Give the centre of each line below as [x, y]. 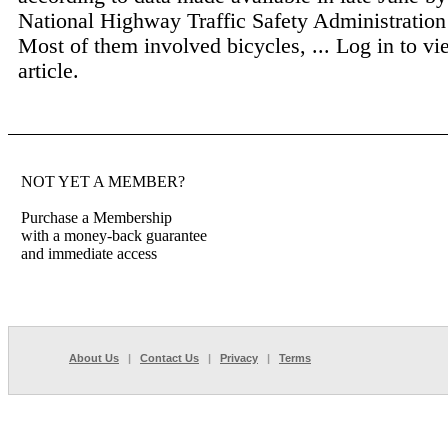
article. [48, 70]
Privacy [239, 358]
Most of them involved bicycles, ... [177, 45]
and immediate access [89, 253]
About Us [94, 358]
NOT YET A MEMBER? [103, 181]
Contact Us [169, 358]
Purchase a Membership [96, 217]
